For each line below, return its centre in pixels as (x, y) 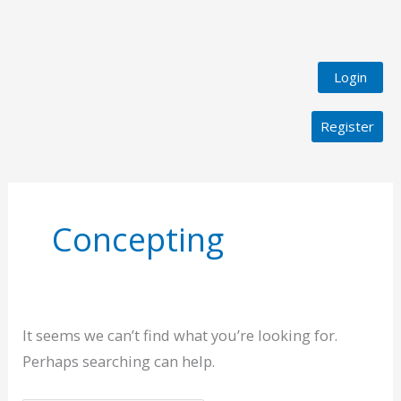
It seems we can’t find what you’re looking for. (180, 335)
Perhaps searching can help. (119, 361)
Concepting (138, 239)
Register (347, 126)
